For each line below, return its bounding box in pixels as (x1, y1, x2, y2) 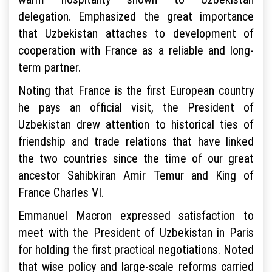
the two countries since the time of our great (18, 151, 254, 166)
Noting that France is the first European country (18, 83, 254, 98)
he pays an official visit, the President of (18, 100, 254, 115)
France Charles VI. (18, 185, 104, 200)
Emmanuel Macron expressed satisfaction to (18, 208, 254, 223)
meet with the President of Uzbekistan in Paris (18, 225, 254, 240)
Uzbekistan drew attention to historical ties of (18, 117, 254, 132)
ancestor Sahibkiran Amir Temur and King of (18, 168, 254, 183)
